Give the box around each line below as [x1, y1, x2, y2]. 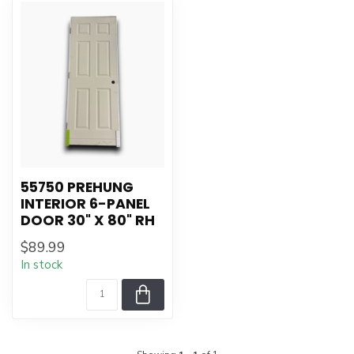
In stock [21, 257, 62, 273]
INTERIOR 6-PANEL [21, 194, 150, 213]
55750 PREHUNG [21, 178, 134, 197]
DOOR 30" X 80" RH [21, 211, 155, 230]
